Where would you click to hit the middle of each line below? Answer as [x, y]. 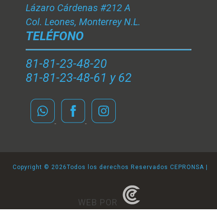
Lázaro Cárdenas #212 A [78, 8]
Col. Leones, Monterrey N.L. [83, 22]
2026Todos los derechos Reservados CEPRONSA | [130, 167]
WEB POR [99, 202]
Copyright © [32, 167]
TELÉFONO [54, 36]
